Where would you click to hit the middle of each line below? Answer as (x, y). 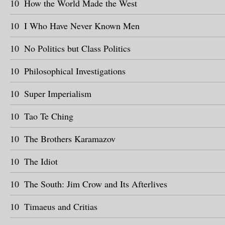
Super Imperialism (58, 93)
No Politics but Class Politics (77, 48)
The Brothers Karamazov (70, 139)
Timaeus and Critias (61, 206)
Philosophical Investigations (75, 71)
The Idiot (41, 161)
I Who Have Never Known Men (82, 26)
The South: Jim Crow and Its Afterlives (96, 184)
